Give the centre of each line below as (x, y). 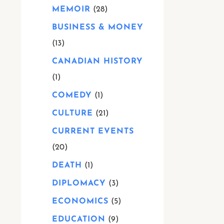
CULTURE (72, 113)
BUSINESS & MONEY (98, 27)
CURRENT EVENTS (93, 131)
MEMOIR (71, 9)
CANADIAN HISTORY (97, 61)
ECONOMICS (80, 201)
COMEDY (72, 95)
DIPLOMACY (79, 183)
